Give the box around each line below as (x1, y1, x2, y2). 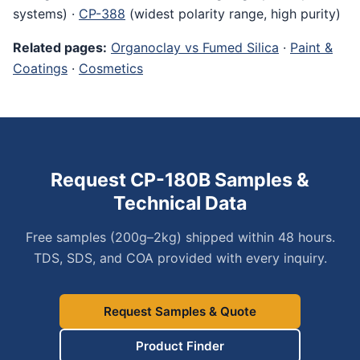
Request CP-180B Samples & (51, 168, 309, 191)
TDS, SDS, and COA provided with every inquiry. (33, 249, 327, 266)
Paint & (290, 39, 333, 55)
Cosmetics (79, 59, 143, 76)
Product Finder (136, 337, 224, 354)
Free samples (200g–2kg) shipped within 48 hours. (25, 228, 335, 245)
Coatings (13, 59, 67, 76)
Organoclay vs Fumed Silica (111, 39, 279, 55)
